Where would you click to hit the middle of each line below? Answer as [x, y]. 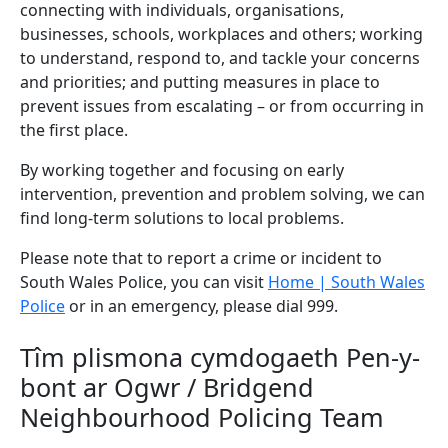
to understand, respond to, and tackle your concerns [220, 58]
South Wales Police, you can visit [144, 282]
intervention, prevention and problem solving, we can [222, 194]
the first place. [74, 130]
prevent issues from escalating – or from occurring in [222, 106]
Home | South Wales [346, 282]
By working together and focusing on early [182, 170]
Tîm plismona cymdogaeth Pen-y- [220, 357]
